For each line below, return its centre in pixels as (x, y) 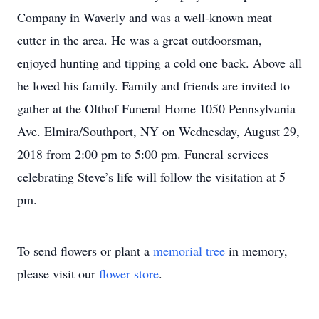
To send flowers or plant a (85, 251)
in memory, (256, 251)
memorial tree (189, 251)
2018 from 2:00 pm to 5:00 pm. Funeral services (143, 154)
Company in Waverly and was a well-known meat (145, 17)
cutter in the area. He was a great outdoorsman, (140, 40)
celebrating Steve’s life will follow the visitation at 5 (151, 177)
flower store (129, 273)
